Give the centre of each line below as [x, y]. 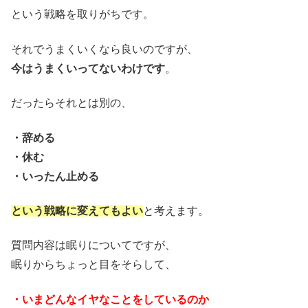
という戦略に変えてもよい [77, 210]
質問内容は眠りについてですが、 [93, 245]
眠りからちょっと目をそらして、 [93, 265]
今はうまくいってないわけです [88, 68]
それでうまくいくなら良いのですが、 [104, 49]
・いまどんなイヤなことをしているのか [110, 299]
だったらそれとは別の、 [71, 103]
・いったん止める [55, 176]
